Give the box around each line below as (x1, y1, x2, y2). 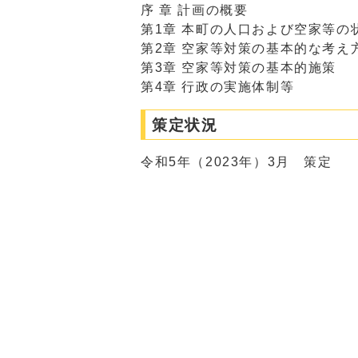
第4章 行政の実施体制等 (141, 80, 295, 93)
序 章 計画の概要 (141, 3, 249, 17)
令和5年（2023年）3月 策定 (141, 155, 332, 169)
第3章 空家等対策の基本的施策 (141, 61, 336, 74)
